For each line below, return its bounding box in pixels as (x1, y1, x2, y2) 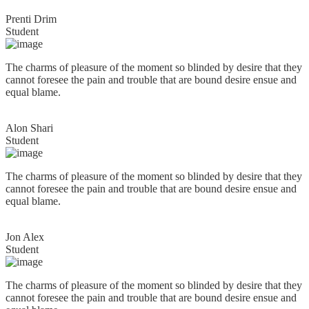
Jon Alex (6, 230, 44, 243)
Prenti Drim (6, 12, 57, 25)
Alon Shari (6, 121, 53, 134)
